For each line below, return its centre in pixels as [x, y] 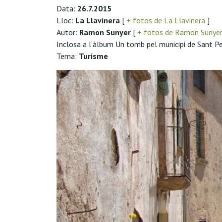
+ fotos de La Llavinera [166, 20]
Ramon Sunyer [105, 32]
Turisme [93, 56]
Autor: [68, 32]
